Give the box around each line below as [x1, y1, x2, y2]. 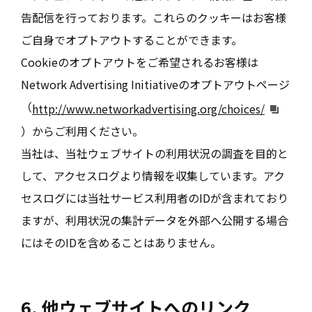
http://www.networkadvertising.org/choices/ [32, 100, 265, 117]
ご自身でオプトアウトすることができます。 [21, 31, 242, 48]
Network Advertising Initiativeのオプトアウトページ [21, 76, 290, 93]
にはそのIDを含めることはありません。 [21, 233, 221, 251]
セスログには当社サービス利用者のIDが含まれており [21, 189, 288, 206]
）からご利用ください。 [21, 122, 143, 139]
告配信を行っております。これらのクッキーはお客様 [21, 9, 286, 26]
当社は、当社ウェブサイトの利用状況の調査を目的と [21, 144, 288, 162]
